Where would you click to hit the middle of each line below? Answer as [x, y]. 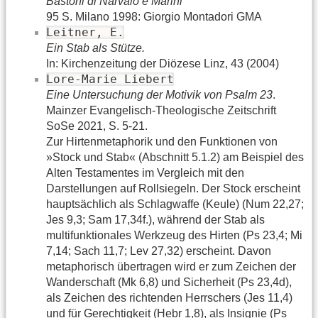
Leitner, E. [85, 32]
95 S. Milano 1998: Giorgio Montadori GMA [154, 16]
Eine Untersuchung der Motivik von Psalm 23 [159, 94]
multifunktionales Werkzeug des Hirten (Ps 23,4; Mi [174, 235]
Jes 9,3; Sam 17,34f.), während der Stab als [155, 219]
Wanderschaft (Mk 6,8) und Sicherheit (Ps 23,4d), [169, 282]
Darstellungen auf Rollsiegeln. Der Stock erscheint [173, 188]
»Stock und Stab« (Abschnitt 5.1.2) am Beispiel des [175, 157]
